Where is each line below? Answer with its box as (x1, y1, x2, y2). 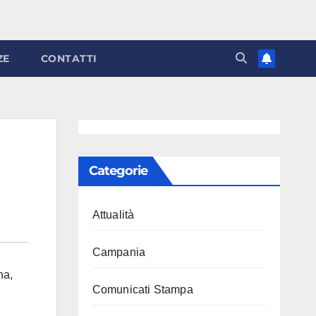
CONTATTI (40, 52, 97, 65)
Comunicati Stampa (92, 284, 193, 296)
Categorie (88, 163, 148, 178)
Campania (92, 246, 146, 258)
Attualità (92, 209, 135, 221)
